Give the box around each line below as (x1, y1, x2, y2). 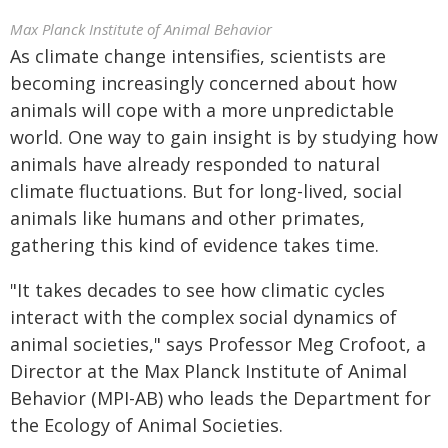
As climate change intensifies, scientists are (10, 44, 386, 68)
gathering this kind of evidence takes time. (10, 233, 379, 257)
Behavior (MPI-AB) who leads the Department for (10, 386, 431, 410)
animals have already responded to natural (10, 152, 380, 176)
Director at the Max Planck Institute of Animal (10, 359, 407, 383)
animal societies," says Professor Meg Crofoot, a (10, 332, 426, 356)
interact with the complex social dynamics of (10, 305, 397, 329)
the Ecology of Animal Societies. (10, 413, 283, 437)
